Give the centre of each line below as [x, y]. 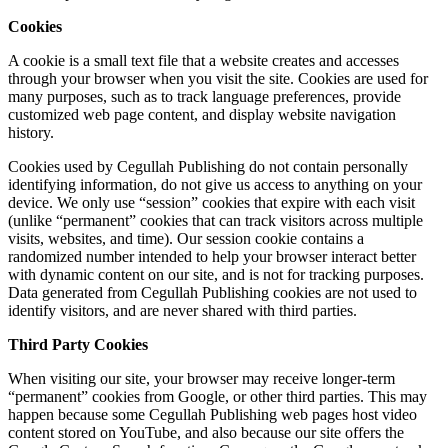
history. [31, 133]
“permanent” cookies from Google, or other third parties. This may [217, 397]
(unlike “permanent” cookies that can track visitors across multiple [215, 221]
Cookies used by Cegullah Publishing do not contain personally [208, 167]
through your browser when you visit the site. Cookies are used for [218, 79]
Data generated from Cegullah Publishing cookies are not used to [212, 293]
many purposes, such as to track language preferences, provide [204, 97]
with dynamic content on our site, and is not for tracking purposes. [216, 275]
